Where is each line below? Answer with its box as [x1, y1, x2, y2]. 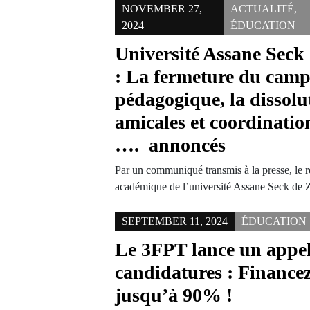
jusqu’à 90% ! [115, 284, 233, 306]
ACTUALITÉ [230, 3, 294, 15]
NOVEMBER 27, [122, 3, 203, 15]
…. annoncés [115, 134, 226, 156]
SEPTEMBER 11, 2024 [122, 215, 228, 227]
